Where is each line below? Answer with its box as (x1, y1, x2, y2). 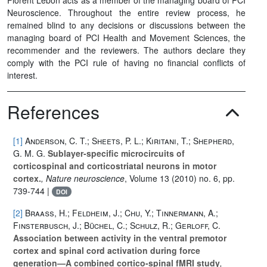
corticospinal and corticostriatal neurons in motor (13, 159, 216, 172)
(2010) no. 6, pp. (169, 172, 235, 184)
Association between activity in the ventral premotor (13, 231, 226, 244)
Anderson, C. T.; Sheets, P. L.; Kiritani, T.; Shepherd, (25, 134, 234, 147)
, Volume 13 (125, 172, 169, 184)
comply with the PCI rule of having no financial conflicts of (7, 56, 246, 69)
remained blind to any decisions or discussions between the (7, 18, 246, 31)
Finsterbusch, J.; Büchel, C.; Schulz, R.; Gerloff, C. (13, 219, 221, 231)
